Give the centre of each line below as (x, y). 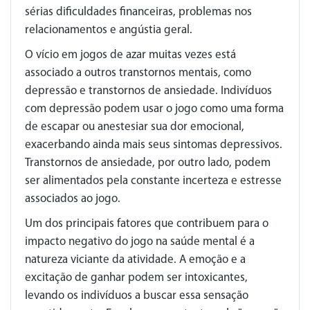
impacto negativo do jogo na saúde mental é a (140, 241)
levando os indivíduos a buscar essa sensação (137, 295)
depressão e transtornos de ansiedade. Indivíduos (148, 91)
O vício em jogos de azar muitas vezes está (130, 55)
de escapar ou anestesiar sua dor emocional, (135, 127)
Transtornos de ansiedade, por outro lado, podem (148, 163)
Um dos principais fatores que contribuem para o (147, 224)
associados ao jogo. (73, 199)
